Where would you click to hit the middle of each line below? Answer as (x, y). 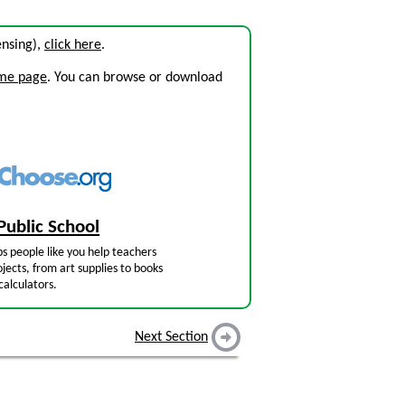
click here (73, 45)
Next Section (171, 338)
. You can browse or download (135, 78)
